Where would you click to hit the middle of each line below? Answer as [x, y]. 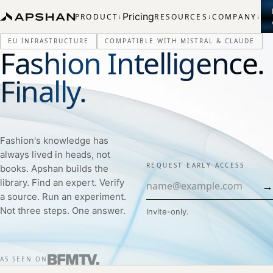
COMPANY [234, 16]
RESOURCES [181, 16]
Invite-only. [168, 211]
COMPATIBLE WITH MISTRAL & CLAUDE [180, 41]
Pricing [139, 16]
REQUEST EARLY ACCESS [195, 165]
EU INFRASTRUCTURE [48, 41]
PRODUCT [97, 16]
